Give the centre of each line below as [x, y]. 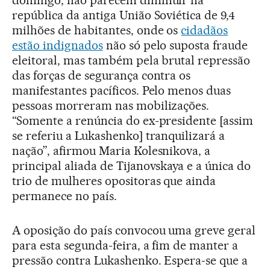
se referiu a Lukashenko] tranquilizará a [119, 135]
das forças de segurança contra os [102, 75]
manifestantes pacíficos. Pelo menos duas [122, 90]
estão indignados [58, 45]
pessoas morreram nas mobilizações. [111, 105]
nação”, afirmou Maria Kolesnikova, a [111, 150]
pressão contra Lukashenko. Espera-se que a [130, 260]
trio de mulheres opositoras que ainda [114, 181]
